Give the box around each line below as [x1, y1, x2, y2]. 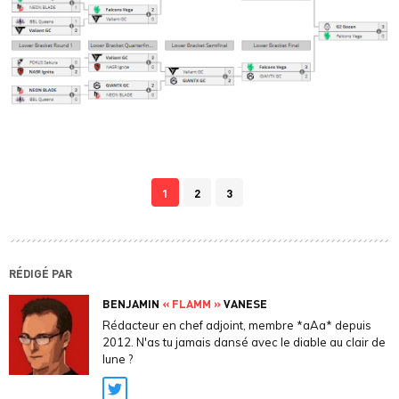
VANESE [221, 296, 267, 312]
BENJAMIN [102, 296, 162, 312]
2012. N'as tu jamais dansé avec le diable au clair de [102, 335, 386, 350]
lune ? [102, 352, 133, 367]
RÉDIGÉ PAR [9, 265, 72, 281]
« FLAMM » [162, 296, 221, 312]
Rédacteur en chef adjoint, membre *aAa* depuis [102, 318, 371, 333]
